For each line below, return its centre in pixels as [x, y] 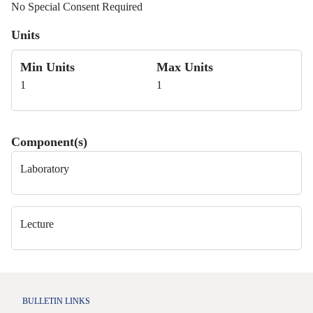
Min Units [48, 67]
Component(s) [49, 142]
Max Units [185, 67]
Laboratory [45, 169]
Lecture [37, 224]
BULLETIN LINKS [56, 301]
